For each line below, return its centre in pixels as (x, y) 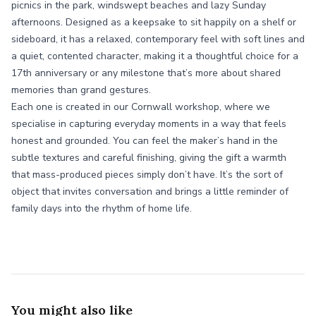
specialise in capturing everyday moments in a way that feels (149, 124)
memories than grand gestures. (81, 90)
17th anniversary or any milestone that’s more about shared (146, 73)
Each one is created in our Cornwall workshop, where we (141, 107)
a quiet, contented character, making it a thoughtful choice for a (155, 56)
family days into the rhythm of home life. (102, 208)
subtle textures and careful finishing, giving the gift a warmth (149, 158)
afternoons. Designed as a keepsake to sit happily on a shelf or (154, 22)
